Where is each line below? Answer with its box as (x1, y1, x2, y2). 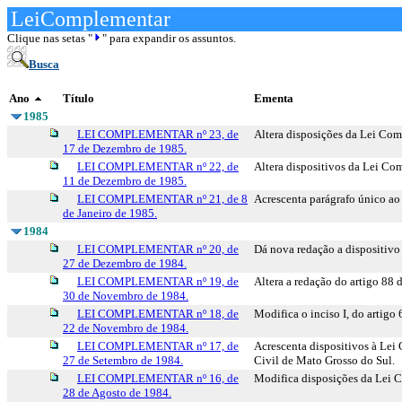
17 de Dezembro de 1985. (63, 142, 187, 155)
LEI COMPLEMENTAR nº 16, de (77, 371, 239, 385)
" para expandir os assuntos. (102, 31, 236, 45)
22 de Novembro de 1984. (63, 321, 188, 335)
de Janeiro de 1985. (63, 206, 157, 220)
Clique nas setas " (7, 31, 92, 45)
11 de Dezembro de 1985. (63, 174, 187, 188)
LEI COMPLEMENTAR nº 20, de (77, 242, 239, 256)
